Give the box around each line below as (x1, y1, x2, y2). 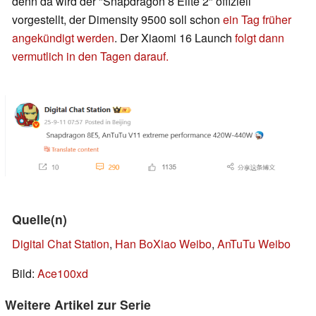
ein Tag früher (223, 11, 291, 28)
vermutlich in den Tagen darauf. (12, 48, 169, 65)
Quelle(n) (12, 209, 67, 228)
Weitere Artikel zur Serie (5, 295, 151, 313)
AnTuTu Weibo (217, 235, 291, 252)
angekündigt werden (12, 30, 114, 47)
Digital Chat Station (12, 235, 109, 252)
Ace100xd (37, 265, 88, 281)
